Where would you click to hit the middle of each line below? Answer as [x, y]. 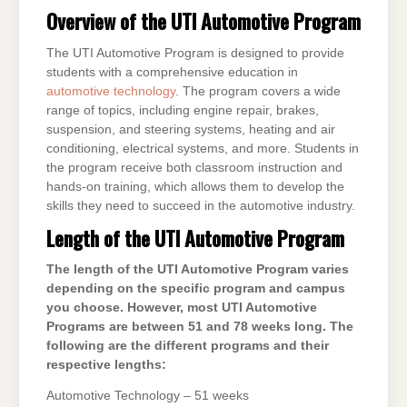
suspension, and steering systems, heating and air [191, 129]
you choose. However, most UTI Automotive [182, 308]
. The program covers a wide [258, 91]
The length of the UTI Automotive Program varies [198, 270]
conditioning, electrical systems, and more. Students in [203, 148]
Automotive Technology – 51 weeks [148, 396]
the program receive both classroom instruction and [194, 167]
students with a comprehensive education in [172, 72]
